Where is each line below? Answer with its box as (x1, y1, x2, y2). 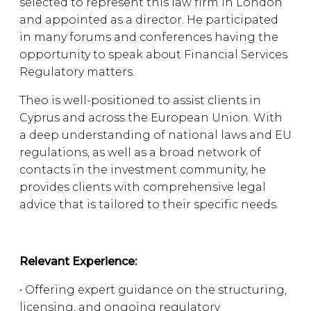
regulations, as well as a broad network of (19, 146, 261, 159)
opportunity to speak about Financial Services (19, 48, 287, 61)
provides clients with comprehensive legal (19, 180, 266, 194)
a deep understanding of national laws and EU (19, 128, 292, 142)
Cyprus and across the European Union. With (19, 111, 283, 124)
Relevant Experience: (19, 255, 137, 268)
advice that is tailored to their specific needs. (19, 198, 278, 211)
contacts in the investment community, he (19, 163, 266, 176)
